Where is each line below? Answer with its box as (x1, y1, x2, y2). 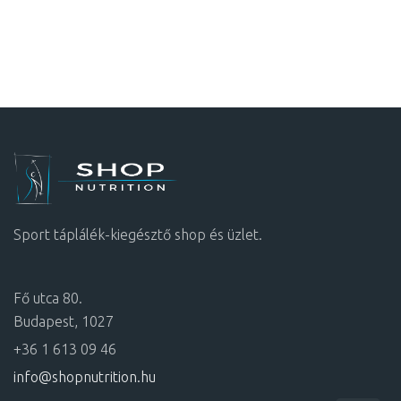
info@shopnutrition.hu (13, 369, 156, 386)
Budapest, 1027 (13, 313, 114, 330)
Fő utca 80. (13, 290, 82, 307)
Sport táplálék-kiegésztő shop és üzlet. (13, 226, 262, 243)
